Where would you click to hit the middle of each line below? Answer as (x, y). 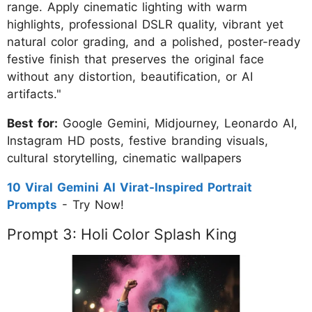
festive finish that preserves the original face (135, 60)
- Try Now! (91, 205)
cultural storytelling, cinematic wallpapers (124, 158)
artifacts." (34, 94)
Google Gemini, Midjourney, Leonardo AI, (178, 124)
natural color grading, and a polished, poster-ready (154, 42)
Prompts (32, 205)
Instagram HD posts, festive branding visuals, (138, 141)
